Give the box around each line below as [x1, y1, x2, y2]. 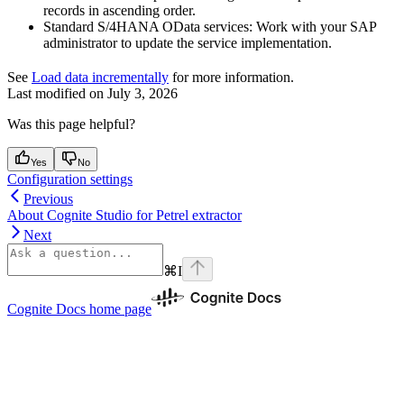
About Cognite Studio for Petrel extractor [7, 207, 242, 223]
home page [86, 300, 151, 317]
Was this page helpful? [7, 115, 135, 132]
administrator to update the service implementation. [43, 34, 332, 50]
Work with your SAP [252, 18, 376, 34]
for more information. [169, 69, 294, 85]
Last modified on [7, 85, 104, 101]
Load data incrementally [32, 69, 169, 85]
